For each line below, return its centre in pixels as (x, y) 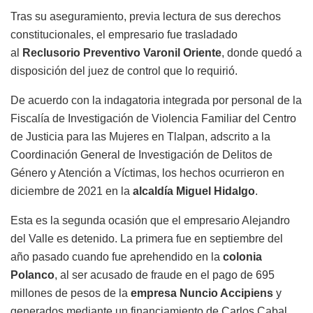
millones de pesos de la (71, 293)
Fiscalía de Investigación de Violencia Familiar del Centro (153, 118)
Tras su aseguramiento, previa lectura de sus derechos (146, 16)
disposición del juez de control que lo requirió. (124, 71)
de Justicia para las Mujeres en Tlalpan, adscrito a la (140, 136)
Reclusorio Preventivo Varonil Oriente (121, 52)
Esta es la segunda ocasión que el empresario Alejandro (150, 220)
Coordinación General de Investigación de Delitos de (141, 154)
